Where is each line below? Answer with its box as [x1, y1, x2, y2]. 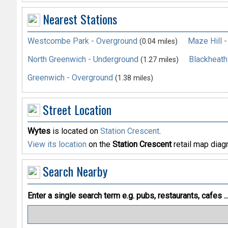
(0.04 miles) [139, 37, 178, 46]
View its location [27, 139, 87, 150]
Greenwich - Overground [27, 72, 113, 82]
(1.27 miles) [140, 55, 179, 64]
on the [86, 139, 112, 150]
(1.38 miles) [115, 73, 153, 82]
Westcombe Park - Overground [27, 36, 137, 46]
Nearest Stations [42, 10, 117, 28]
